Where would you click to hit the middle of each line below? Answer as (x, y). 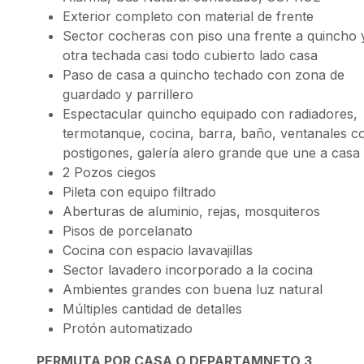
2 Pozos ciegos (110, 172)
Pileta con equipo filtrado (140, 192)
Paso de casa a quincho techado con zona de (204, 75)
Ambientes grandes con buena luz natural (193, 289)
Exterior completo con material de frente (188, 16)
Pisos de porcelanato (128, 231)
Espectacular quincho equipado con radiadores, (210, 114)
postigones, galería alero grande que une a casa (212, 153)
